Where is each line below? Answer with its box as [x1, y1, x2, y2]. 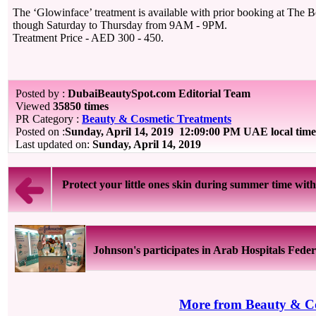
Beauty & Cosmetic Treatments [82, 113, 231, 125]
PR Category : [16, 113, 82, 125]
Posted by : [16, 87, 68, 99]
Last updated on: [16, 138, 92, 150]
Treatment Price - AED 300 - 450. [13, 32, 164, 44]
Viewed [16, 100, 53, 112]
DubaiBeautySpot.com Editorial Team [68, 87, 250, 99]
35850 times [53, 100, 109, 112]
